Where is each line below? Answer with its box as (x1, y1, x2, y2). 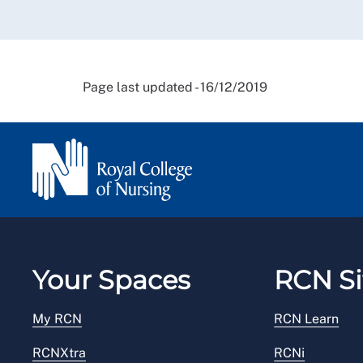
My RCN (32, 310, 82, 327)
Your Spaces (32, 263, 190, 296)
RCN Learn (274, 310, 340, 327)
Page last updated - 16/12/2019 (83, 79, 267, 95)
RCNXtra (32, 344, 86, 361)
